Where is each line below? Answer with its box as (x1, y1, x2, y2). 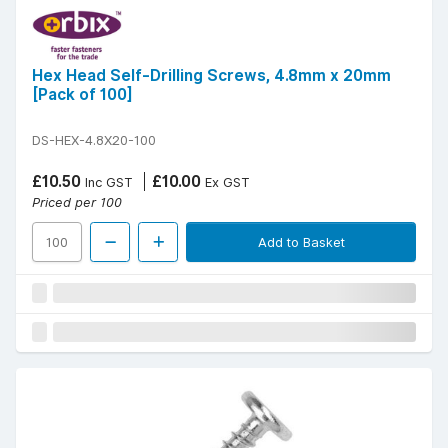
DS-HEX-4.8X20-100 (32, 132, 156, 149)
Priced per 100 (32, 194, 122, 211)
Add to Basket (257, 234, 345, 251)
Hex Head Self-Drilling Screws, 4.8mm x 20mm (32, 66, 391, 86)
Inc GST (81, 174, 133, 191)
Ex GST (201, 174, 250, 191)
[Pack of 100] (32, 85, 133, 105)
